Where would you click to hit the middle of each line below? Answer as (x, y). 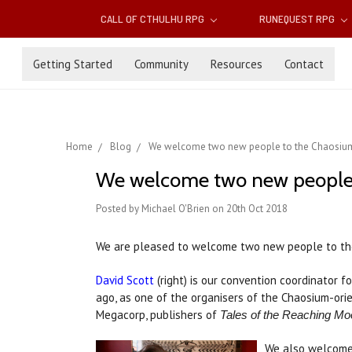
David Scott (125, 280)
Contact (304, 64)
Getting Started (73, 64)
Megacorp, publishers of (158, 315)
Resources (236, 64)
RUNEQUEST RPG (298, 19)
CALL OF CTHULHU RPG (154, 19)
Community (161, 64)
